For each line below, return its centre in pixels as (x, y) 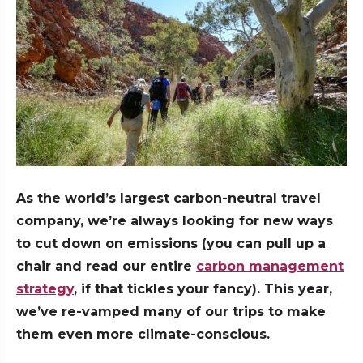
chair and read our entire (106, 267)
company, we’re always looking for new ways (175, 221)
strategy (45, 289)
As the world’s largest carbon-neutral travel (169, 199)
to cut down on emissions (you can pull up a (171, 244)
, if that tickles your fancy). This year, (203, 289)
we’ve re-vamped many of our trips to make (171, 312)
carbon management (270, 267)
